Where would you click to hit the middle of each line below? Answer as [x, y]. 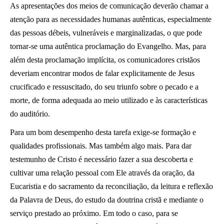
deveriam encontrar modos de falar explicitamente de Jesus [102, 73]
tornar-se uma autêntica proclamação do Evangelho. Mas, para [108, 46]
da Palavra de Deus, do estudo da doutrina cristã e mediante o [107, 200]
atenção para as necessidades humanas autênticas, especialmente [111, 19]
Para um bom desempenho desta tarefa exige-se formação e [103, 132]
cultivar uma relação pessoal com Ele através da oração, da [102, 173]
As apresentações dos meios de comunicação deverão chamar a [109, 6]
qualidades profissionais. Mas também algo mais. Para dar [101, 146]
